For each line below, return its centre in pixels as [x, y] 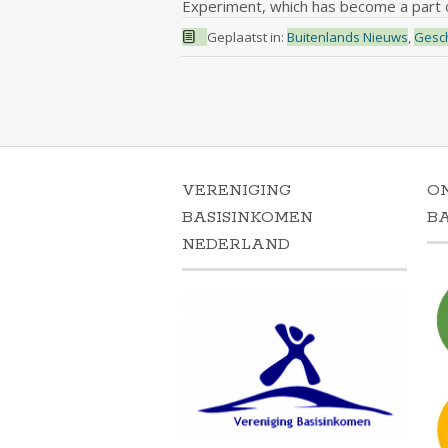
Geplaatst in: [246, 37]
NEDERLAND [236, 245]
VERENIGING [236, 191]
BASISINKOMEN [247, 218]
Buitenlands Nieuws [347, 37]
